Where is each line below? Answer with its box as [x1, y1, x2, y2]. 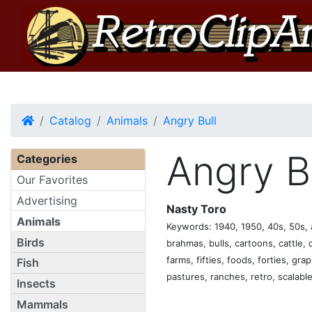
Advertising [17, 193, 77, 208]
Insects [17, 276, 56, 291]
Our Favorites [17, 173, 88, 187]
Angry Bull [163, 114, 217, 127]
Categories [17, 152, 77, 166]
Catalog [49, 114, 91, 127]
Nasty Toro [166, 202, 226, 216]
